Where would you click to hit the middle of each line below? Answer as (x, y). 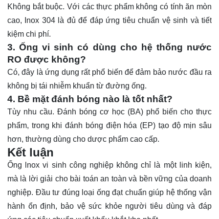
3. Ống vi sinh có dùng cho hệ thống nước (109, 47)
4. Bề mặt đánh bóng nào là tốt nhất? (90, 99)
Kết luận (31, 153)
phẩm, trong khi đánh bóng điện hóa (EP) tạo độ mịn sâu (109, 126)
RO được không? (47, 60)
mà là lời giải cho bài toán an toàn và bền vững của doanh (109, 179)
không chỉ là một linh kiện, (163, 165)
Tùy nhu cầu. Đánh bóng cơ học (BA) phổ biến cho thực (109, 112)
